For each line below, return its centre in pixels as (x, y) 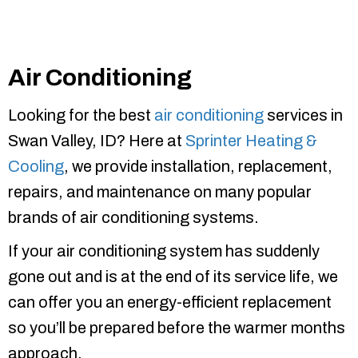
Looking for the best (81, 115)
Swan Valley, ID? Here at (97, 141)
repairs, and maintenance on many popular (160, 192)
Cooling (36, 167)
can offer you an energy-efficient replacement (170, 302)
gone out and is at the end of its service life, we (173, 277)
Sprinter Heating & (251, 141)
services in (303, 115)
